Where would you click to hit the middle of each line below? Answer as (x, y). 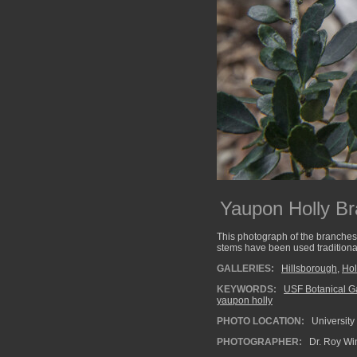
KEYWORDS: (247, 289)
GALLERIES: (245, 269)
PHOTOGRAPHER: (259, 342)
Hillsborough (309, 269)
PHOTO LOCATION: (261, 321)
